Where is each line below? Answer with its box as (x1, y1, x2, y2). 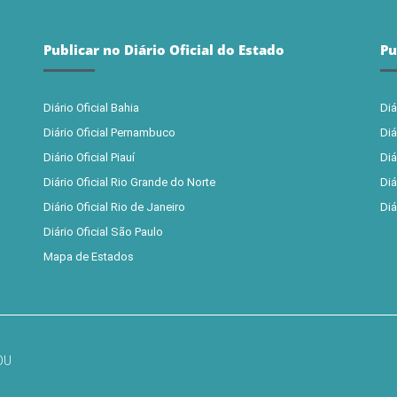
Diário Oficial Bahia (43, 101, 139, 114)
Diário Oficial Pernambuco (43, 126, 175, 139)
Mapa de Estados (43, 250, 134, 263)
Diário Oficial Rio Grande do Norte (43, 175, 215, 189)
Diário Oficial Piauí (43, 151, 135, 164)
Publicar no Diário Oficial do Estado (43, 41, 284, 58)
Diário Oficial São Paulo (43, 225, 163, 238)
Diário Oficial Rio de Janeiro (43, 200, 185, 214)
